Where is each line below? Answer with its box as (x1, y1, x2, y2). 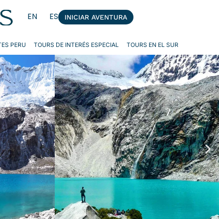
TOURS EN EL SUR (126, 41, 178, 49)
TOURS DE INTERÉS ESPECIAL (33, 41, 119, 49)
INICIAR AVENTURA (64, 13, 127, 21)
